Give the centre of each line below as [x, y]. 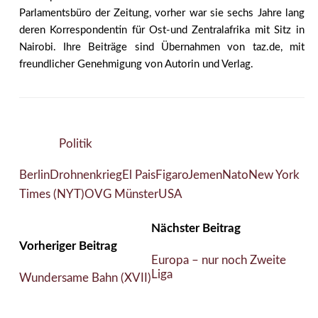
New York [274, 175]
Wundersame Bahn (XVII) [85, 278]
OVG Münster [121, 194]
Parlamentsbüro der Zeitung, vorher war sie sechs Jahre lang [161, 13]
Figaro [171, 175]
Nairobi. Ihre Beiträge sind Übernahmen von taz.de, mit [161, 47]
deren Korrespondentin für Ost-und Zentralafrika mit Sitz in [161, 30]
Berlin [34, 175]
